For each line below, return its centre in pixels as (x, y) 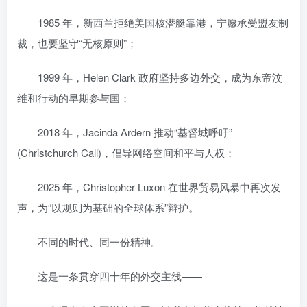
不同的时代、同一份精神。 (89, 241)
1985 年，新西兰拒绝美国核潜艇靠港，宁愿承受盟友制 (153, 22)
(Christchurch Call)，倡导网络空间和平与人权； (126, 152)
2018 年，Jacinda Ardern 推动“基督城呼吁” (125, 132)
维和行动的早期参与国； (74, 97)
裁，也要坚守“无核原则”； (77, 42)
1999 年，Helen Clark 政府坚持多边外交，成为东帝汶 (150, 77)
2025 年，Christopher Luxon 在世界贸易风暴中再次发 (149, 186)
